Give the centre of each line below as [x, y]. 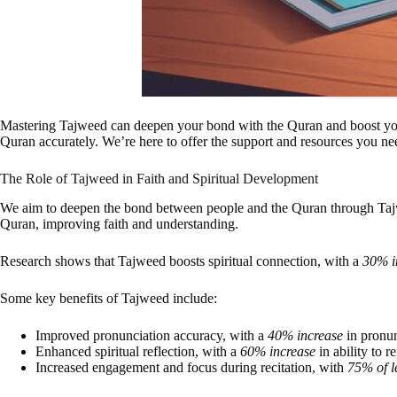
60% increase [278, 351]
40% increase [305, 335]
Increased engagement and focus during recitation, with [191, 367]
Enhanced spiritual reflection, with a [138, 351]
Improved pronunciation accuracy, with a [152, 335]
